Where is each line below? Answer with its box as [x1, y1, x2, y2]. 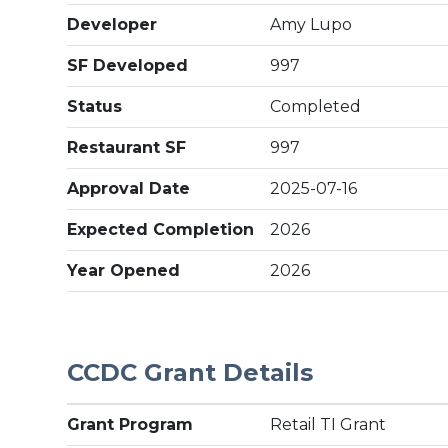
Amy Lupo [270, 15, 353, 34]
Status [67, 97, 123, 116]
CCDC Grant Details [67, 358, 314, 387]
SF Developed [67, 56, 189, 75]
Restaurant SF [67, 138, 187, 157]
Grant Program [67, 415, 194, 434]
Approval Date [67, 179, 191, 198]
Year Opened [67, 261, 181, 280]
